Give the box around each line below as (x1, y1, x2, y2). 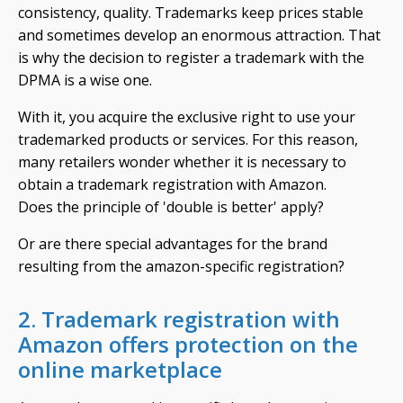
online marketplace (18, 354, 222, 384)
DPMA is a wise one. (18, 70, 152, 90)
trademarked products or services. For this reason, (18, 130, 358, 149)
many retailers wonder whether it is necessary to (18, 152, 346, 172)
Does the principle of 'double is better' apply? (18, 197, 324, 217)
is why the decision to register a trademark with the (18, 48, 364, 67)
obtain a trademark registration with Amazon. (18, 175, 327, 194)
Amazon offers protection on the (18, 329, 358, 359)
